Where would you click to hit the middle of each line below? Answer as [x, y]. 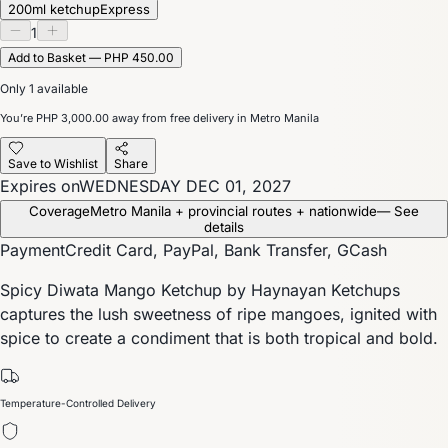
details [224, 226]
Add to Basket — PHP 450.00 [91, 57]
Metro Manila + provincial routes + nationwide [233, 210]
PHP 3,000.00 [72, 117]
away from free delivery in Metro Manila [214, 117]
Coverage [59, 210]
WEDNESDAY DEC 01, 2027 [185, 185]
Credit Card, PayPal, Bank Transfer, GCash [226, 249]
